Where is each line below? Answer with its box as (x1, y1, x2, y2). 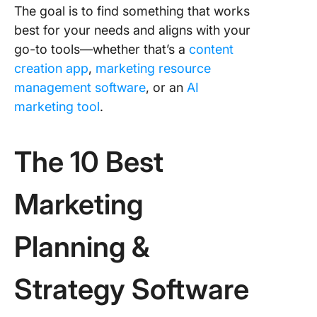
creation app (14, 61, 88, 76)
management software (14, 80, 146, 95)
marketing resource (96, 61, 211, 76)
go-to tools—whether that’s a (14, 42, 189, 57)
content (189, 42, 234, 57)
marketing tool (14, 99, 100, 114)
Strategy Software (14, 272, 249, 306)
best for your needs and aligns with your (14, 23, 250, 38)
